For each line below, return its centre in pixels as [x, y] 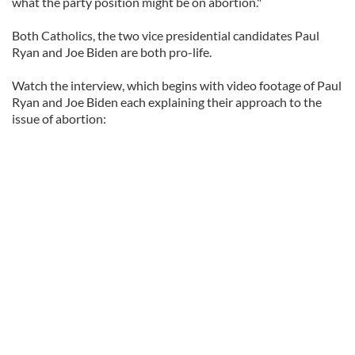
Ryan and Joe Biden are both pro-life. [112, 52]
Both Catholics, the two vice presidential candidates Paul [166, 35]
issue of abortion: [59, 118]
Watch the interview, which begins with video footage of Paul [177, 85]
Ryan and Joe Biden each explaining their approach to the [167, 102]
